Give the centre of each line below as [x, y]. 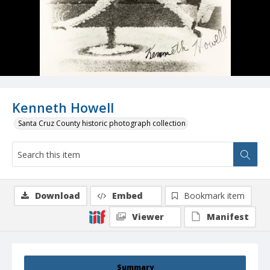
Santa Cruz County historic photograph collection [102, 124]
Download [58, 196]
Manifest [228, 217]
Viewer [148, 217]
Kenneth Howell [63, 108]
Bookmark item [214, 196]
